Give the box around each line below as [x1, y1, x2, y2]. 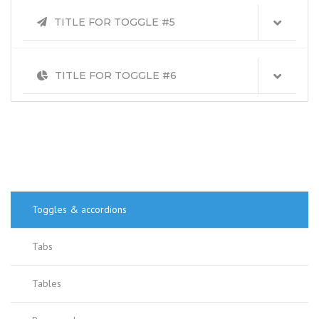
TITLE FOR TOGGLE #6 [55, 69, 177, 82]
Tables [32, 277, 61, 290]
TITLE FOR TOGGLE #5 [54, 16, 175, 28]
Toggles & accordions [32, 203, 127, 216]
